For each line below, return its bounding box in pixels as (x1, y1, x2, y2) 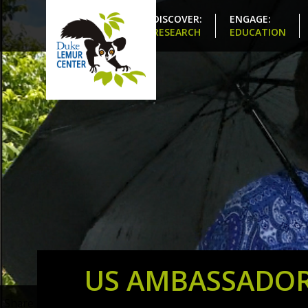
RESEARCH (152, 25, 201, 38)
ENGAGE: (229, 12, 271, 25)
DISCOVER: (152, 12, 202, 25)
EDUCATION (229, 25, 286, 38)
